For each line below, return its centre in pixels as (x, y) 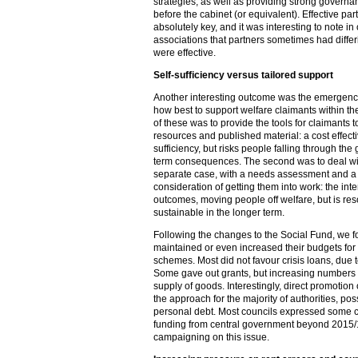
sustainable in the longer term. (219, 213)
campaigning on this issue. (211, 337)
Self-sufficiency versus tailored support (243, 75)
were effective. (185, 53)
